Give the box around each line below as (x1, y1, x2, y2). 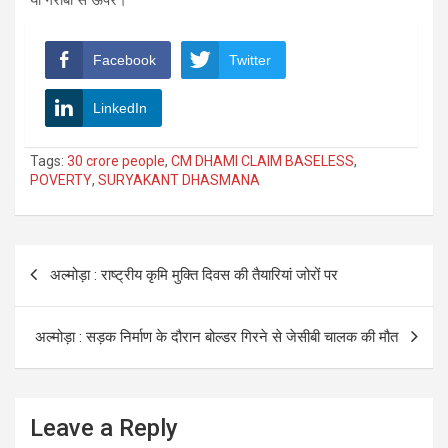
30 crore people (67, 152, 165, 169)
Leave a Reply (30, 413, 178, 442)
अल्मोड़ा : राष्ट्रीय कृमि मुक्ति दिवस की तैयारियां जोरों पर (50, 265, 338, 284)
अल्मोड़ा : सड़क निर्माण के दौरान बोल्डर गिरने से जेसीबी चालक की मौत (35, 327, 398, 346)
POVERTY (30, 171, 92, 188)
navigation (14, 276, 131, 306)
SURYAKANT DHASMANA (98, 171, 260, 188)
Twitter (229, 51, 271, 68)
